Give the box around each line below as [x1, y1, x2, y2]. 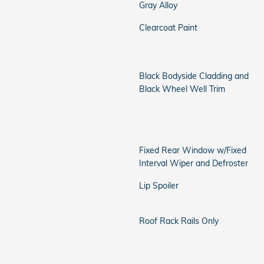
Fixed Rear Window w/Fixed [139, 145, 246, 156]
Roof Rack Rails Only [139, 216, 219, 226]
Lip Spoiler [139, 180, 179, 191]
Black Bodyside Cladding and [139, 71, 249, 81]
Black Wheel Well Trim [139, 84, 225, 94]
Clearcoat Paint [139, 22, 197, 33]
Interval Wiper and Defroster [139, 158, 248, 169]
